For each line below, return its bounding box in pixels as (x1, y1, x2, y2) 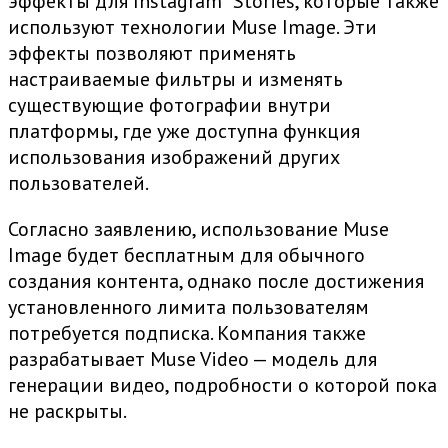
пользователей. (8, 170, 149, 197)
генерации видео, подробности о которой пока (8, 372, 437, 399)
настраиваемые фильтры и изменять (8, 66, 343, 93)
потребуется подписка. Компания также (8, 320, 366, 347)
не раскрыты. (8, 398, 127, 425)
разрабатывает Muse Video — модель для (8, 346, 377, 373)
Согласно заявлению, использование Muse (8, 216, 389, 243)
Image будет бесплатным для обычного (8, 242, 365, 269)
